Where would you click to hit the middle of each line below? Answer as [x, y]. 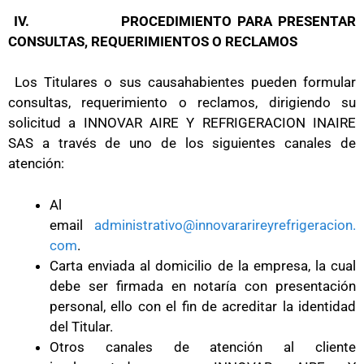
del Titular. [81, 326]
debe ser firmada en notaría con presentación [203, 286]
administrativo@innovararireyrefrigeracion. [225, 225]
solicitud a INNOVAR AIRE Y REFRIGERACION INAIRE [182, 123]
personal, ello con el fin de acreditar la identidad [203, 306]
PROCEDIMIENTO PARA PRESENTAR [238, 21]
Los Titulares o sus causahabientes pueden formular [182, 82]
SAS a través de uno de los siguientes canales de [182, 143]
